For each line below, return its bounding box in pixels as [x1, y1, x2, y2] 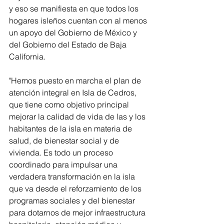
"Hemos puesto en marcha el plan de [9, 75, 143, 86]
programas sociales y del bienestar [9, 195, 137, 206]
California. [9, 51, 47, 62]
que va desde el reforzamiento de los [9, 183, 143, 194]
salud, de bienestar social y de [9, 135, 121, 146]
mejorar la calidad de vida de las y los [9, 111, 147, 122]
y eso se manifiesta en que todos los [9, 3, 140, 14]
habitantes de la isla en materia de [9, 123, 134, 134]
